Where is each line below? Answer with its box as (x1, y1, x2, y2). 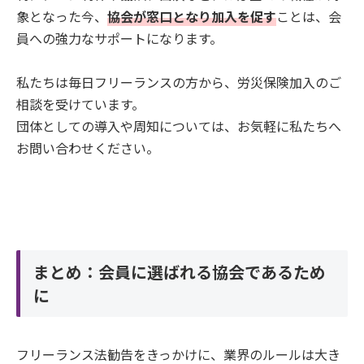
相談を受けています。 (16, 94, 145, 115)
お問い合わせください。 (16, 138, 159, 158)
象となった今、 (16, 6, 107, 27)
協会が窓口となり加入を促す (107, 6, 276, 27)
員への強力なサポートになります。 (16, 28, 223, 49)
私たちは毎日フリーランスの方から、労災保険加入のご (16, 72, 341, 93)
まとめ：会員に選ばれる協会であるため (33, 260, 326, 284)
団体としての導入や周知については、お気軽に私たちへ (16, 116, 341, 136)
